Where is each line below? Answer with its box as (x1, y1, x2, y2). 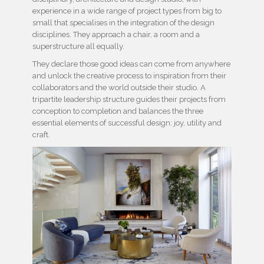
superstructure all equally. (32, 42, 124, 51)
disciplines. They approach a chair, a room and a (32, 30, 200, 39)
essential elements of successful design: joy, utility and (32, 118, 222, 128)
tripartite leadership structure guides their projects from (32, 95, 226, 104)
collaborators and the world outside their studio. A (32, 83, 206, 93)
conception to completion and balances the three (32, 107, 203, 116)
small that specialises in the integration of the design (32, 18, 214, 28)
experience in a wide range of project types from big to (32, 6, 222, 16)
